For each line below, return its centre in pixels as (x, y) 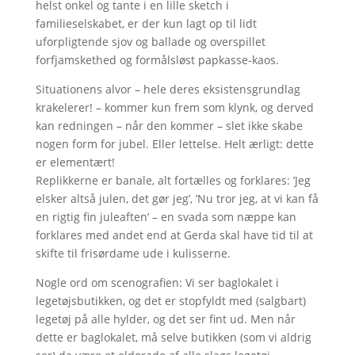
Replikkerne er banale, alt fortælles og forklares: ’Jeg (173, 180)
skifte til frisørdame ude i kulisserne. (133, 253)
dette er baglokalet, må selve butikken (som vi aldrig (173, 337)
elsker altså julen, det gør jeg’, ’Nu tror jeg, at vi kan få (177, 198)
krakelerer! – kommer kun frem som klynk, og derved (174, 107)
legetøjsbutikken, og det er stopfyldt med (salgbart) (170, 301)
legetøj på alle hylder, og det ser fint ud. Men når (165, 319)
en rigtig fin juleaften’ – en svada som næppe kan (166, 217)
